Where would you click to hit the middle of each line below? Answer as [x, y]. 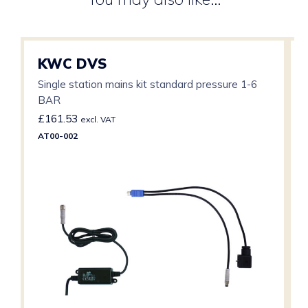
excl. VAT [98, 119]
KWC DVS [72, 64]
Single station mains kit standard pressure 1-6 [147, 84]
